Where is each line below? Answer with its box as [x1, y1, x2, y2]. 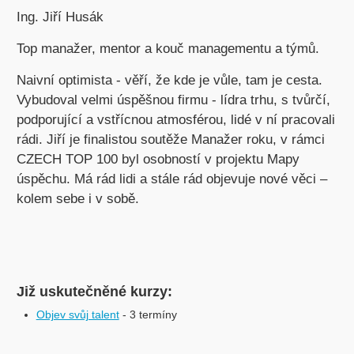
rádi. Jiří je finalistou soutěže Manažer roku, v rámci [16, 132, 325, 147]
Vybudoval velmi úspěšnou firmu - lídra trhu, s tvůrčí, [16, 92, 330, 107]
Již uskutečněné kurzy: [16, 284, 172, 299]
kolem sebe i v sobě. [16, 191, 139, 206]
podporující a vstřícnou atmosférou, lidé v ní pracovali [16, 112, 335, 127]
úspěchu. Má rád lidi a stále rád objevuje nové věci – [16, 171, 327, 186]
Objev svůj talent [36, 308, 119, 321]
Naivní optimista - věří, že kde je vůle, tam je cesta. [16, 73, 322, 88]
